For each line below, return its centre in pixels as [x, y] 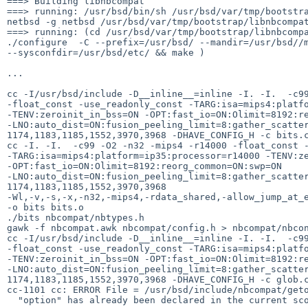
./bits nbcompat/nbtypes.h [76, 217]
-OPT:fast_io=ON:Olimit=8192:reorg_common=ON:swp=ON [147, 166]
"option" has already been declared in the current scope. [12, 300]
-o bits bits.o [45, 207]
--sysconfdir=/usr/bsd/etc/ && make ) [106, 52]
